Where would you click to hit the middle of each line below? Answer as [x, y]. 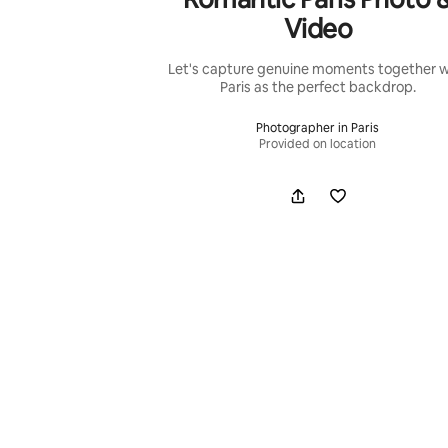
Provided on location [318, 143]
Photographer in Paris [318, 127]
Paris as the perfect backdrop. [317, 86]
